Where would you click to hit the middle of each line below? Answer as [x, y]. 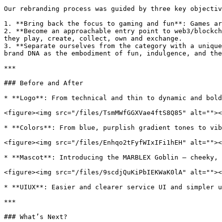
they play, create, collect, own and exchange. [93, 38]
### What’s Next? [36, 217]
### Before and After [44, 83]
